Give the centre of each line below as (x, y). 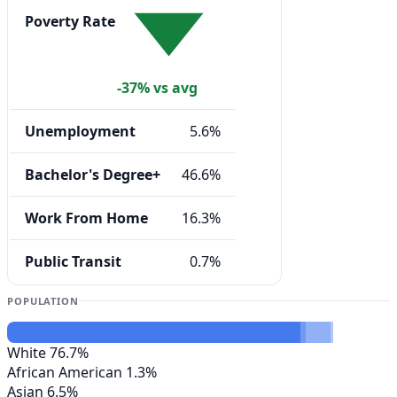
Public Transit (73, 262)
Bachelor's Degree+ (93, 175)
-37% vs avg (157, 88)
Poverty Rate (70, 22)
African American (65, 372)
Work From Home (86, 218)
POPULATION (43, 300)
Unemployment (80, 132)
